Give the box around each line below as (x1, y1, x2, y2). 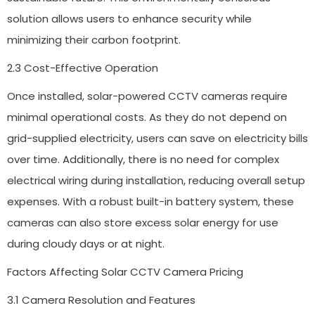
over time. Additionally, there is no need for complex (7, 151, 279, 167)
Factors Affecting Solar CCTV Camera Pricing (7, 264, 243, 279)
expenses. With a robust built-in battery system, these (7, 193, 294, 209)
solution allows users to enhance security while (7, 11, 252, 26)
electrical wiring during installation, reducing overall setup (7, 172, 305, 188)
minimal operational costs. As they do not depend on (7, 109, 287, 124)
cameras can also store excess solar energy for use (7, 214, 278, 230)
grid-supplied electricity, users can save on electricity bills (7, 130, 308, 146)
